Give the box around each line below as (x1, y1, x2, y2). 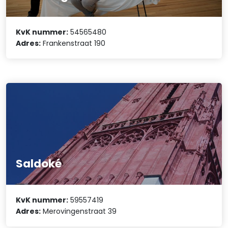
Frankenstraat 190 (41, 38, 106, 48)
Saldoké (16, 155, 62, 172)
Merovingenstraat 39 (41, 206, 117, 217)
